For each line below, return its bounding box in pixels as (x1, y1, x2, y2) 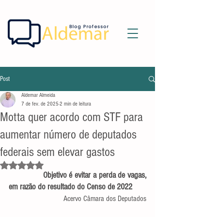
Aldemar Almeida (21, 92, 55, 98)
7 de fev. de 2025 (21, 101, 59, 107)
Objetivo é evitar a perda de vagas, (9, 170, 43, 180)
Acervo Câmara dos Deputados (63, 194, 146, 203)
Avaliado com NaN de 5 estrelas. (21, 160, 98, 168)
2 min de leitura (60, 101, 91, 107)
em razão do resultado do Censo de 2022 (9, 182, 132, 192)
